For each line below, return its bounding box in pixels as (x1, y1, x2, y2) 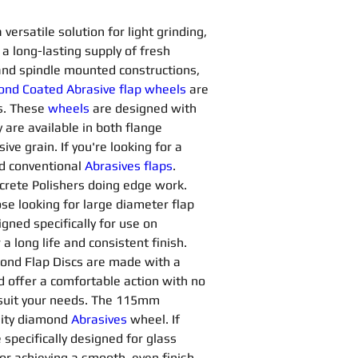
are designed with (93, 101, 200, 116)
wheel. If (130, 312, 183, 327)
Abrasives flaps (85, 158, 173, 173)
